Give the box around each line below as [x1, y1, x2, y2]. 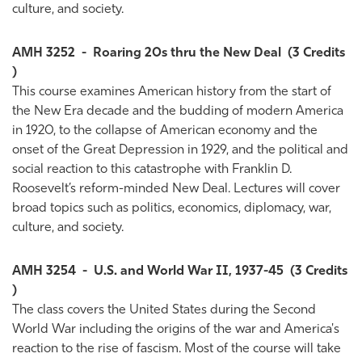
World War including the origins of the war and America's [12, 323, 339, 336]
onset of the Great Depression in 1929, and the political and [12, 144, 348, 157]
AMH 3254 [12, 265, 76, 278]
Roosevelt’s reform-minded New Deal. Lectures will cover [12, 183, 340, 196]
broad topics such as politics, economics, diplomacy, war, [12, 202, 331, 215]
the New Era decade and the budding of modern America [12, 105, 343, 118]
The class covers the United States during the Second [12, 304, 316, 317]
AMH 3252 [12, 47, 75, 60]
